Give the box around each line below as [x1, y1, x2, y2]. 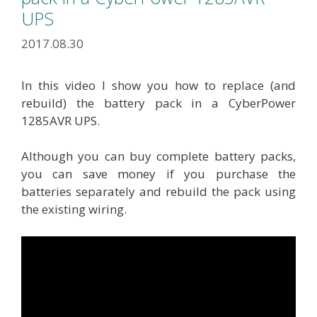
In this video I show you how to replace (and [21, 77, 296, 94]
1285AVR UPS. [21, 113, 100, 129]
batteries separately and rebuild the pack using [21, 183, 296, 200]
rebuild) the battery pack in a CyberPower [21, 95, 296, 112]
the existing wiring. [21, 201, 127, 218]
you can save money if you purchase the [21, 166, 296, 183]
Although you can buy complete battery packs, [21, 148, 296, 165]
